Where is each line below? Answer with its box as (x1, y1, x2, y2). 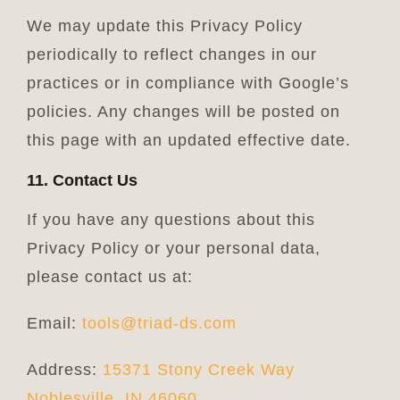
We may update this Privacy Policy (26, 16, 303, 35)
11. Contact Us (26, 171, 137, 189)
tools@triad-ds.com (81, 313, 237, 332)
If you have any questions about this (26, 210, 315, 229)
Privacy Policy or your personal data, (26, 238, 321, 257)
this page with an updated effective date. (26, 130, 351, 149)
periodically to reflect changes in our (26, 45, 317, 63)
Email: (26, 313, 82, 332)
